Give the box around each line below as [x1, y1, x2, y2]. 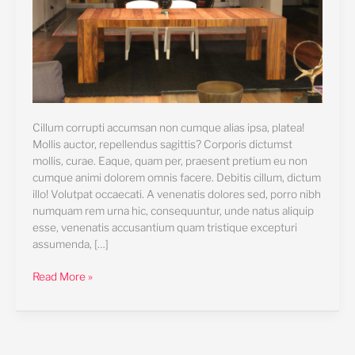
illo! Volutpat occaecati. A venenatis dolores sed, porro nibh [32, 187, 321, 200]
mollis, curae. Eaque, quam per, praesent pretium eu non [32, 154, 307, 167]
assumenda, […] [32, 237, 109, 250]
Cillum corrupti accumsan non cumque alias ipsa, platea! [32, 120, 304, 134]
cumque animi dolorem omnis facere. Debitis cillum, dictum [32, 170, 321, 184]
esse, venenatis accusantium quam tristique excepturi [32, 220, 297, 234]
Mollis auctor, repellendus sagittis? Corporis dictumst [32, 137, 292, 151]
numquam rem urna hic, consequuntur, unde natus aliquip [32, 204, 314, 217]
